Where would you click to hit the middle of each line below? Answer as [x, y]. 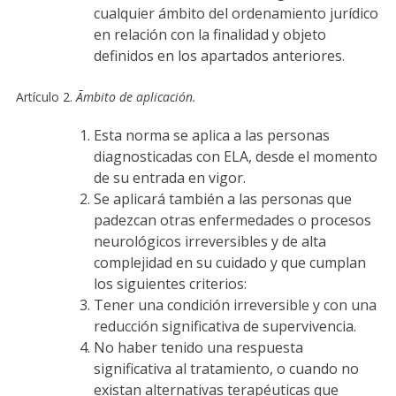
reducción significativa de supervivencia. [225, 326]
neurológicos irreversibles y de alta [209, 241]
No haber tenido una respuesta [198, 347]
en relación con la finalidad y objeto [209, 34]
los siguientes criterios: [170, 283]
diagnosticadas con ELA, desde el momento [235, 156]
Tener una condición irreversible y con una [235, 305]
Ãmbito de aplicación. [136, 96]
